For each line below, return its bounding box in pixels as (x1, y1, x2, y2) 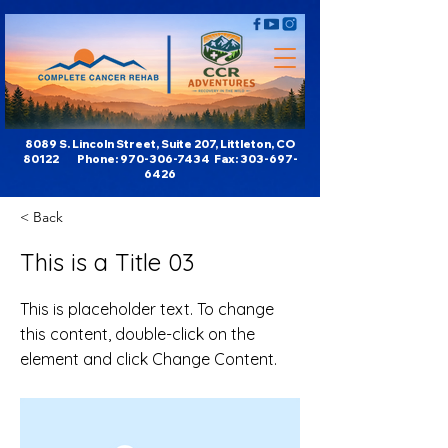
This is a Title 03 (20, 247, 194, 277)
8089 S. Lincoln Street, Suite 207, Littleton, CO (25, 137, 295, 151)
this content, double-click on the (20, 324, 255, 344)
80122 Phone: (22, 152, 120, 166)
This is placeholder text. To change (20, 299, 274, 319)
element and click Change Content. (20, 349, 277, 369)
